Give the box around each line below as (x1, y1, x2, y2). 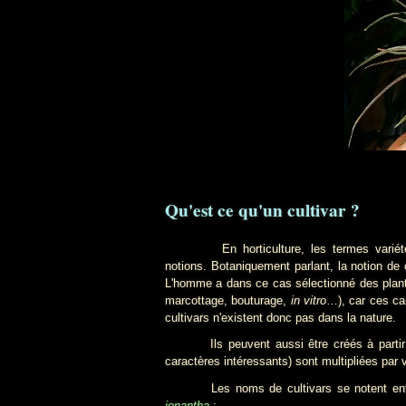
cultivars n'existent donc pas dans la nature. (165, 311, 396, 325)
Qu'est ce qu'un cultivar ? (165, 198, 360, 224)
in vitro (290, 294, 326, 308)
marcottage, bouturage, (165, 294, 291, 308)
